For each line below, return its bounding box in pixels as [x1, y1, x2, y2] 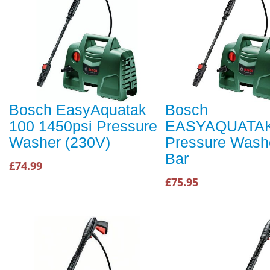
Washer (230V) [9, 134, 110, 151]
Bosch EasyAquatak [9, 101, 146, 119]
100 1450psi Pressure [9, 118, 157, 135]
